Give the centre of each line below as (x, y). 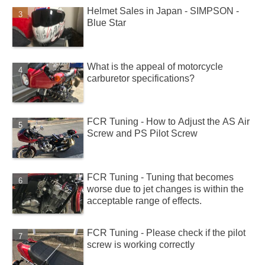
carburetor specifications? (141, 78)
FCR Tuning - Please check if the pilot (167, 233)
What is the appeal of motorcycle (155, 66)
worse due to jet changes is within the (166, 189)
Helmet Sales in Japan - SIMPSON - (163, 11)
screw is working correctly (141, 245)
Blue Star (107, 22)
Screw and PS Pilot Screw (143, 134)
